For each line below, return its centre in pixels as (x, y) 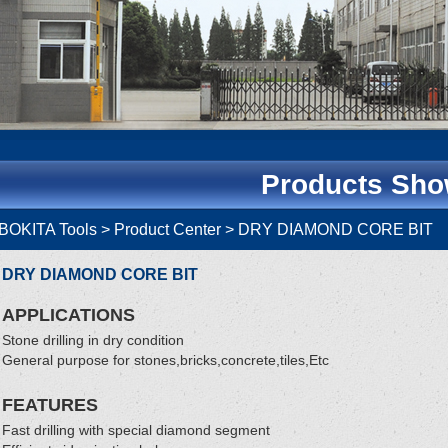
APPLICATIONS (68, 315)
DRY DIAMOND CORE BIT (100, 274)
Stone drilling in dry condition (93, 340)
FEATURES (50, 405)
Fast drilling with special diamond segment (136, 430)
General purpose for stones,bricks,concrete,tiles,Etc (165, 360)
